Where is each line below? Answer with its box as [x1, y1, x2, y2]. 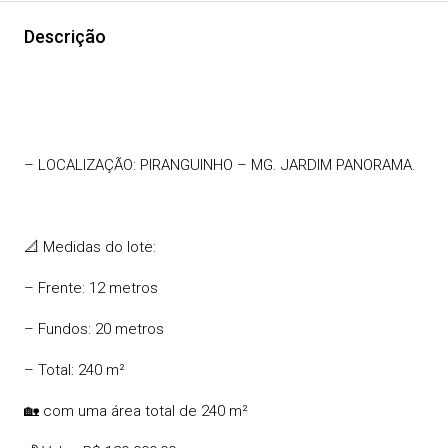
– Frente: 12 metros [24, 279, 158, 298]
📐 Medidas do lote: [24, 238, 156, 257]
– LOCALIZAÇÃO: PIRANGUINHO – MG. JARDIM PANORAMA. [24, 156, 416, 175]
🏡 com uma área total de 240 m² [24, 402, 248, 421]
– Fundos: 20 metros [24, 320, 164, 339]
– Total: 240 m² [24, 361, 125, 380]
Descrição [24, 26, 106, 48]
